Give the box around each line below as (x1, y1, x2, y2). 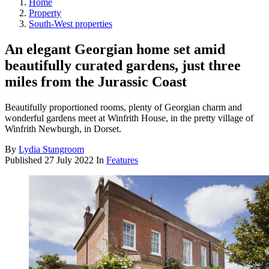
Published (5, 154, 44, 165)
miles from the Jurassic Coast (5, 73, 187, 89)
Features (106, 154, 138, 165)
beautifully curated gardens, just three (5, 57, 241, 73)
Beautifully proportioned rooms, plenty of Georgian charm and (5, 101, 242, 112)
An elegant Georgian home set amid (5, 41, 225, 57)
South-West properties (29, 18, 112, 29)
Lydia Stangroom (19, 144, 84, 154)
